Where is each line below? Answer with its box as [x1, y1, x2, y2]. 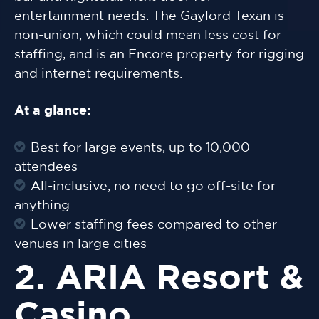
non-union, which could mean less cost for [14, 30, 281, 42]
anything [14, 200, 70, 212]
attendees [14, 162, 78, 174]
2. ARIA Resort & [14, 264, 303, 296]
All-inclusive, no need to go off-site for [31, 181, 276, 193]
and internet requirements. [14, 68, 182, 80]
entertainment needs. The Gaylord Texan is [14, 11, 284, 23]
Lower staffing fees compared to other [31, 219, 277, 231]
